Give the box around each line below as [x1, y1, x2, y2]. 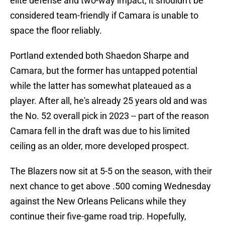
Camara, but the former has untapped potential [10, 65, 197, 76]
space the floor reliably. [10, 25, 102, 36]
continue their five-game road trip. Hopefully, [10, 211, 186, 222]
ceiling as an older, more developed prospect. [10, 141, 189, 152]
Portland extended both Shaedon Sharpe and [10, 50, 189, 61]
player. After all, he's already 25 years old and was [10, 95, 207, 106]
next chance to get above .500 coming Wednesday [10, 181, 211, 192]
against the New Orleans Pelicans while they [10, 196, 186, 207]
